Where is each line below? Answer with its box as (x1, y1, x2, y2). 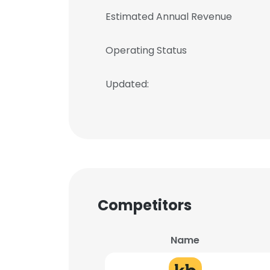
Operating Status (105, 43, 187, 57)
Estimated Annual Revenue (105, 10, 232, 24)
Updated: (105, 77, 149, 91)
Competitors (98, 195, 192, 215)
